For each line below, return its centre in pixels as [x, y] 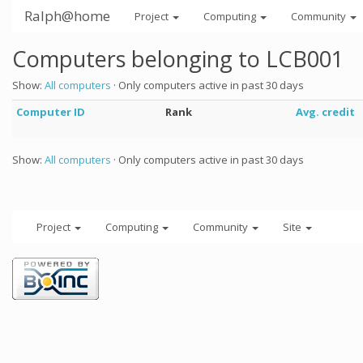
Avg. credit [325, 112]
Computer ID [51, 112]
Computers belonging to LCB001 [178, 59]
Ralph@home [67, 16]
